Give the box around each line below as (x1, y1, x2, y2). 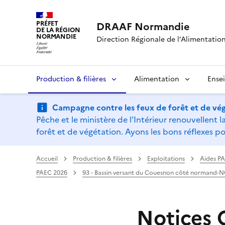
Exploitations (147, 154, 185, 163)
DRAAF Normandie (96, 19, 190, 34)
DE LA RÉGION (36, 25, 80, 35)
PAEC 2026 (36, 168, 67, 177)
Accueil (36, 154, 58, 163)
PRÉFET (36, 19, 59, 28)
